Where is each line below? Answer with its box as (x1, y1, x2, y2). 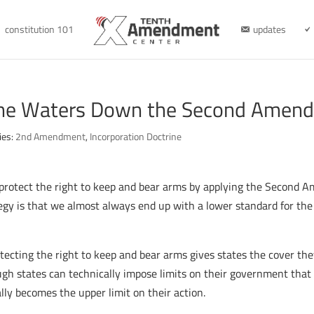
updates (252, 22, 286, 36)
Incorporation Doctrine (90, 129, 182, 144)
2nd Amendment (15, 129, 86, 144)
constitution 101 (4, 22, 74, 36)
